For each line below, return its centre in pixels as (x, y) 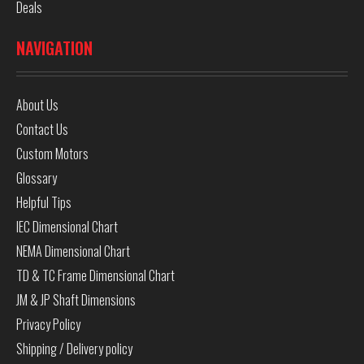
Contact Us (42, 130)
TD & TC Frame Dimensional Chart (95, 276)
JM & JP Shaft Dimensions (76, 300)
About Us (37, 105)
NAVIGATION (54, 48)
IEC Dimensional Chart (67, 227)
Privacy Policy (48, 325)
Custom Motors (52, 154)
